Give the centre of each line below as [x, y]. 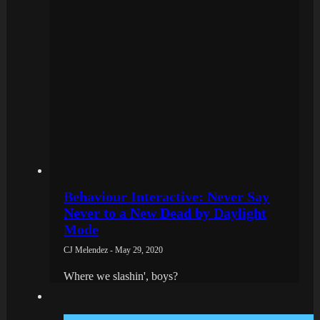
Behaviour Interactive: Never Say [166, 196]
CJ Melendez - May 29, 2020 [113, 250]
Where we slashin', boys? [121, 276]
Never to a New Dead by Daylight [165, 212]
